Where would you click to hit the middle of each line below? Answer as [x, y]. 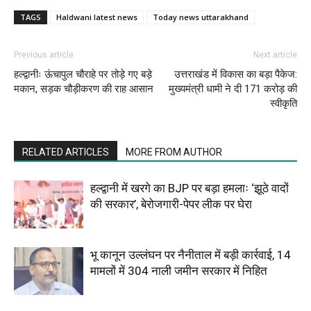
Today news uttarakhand [201, 17]
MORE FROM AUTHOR [174, 152]
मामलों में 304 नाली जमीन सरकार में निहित [179, 270]
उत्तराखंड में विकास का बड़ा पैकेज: [236, 74]
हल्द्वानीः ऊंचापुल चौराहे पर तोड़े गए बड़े [83, 74]
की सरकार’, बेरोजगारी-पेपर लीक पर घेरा [171, 204]
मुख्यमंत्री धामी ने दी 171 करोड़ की [233, 89]
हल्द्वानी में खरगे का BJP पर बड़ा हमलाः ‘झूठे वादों [190, 188]
